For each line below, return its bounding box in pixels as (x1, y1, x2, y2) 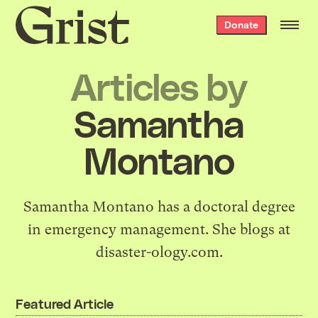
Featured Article (16, 295, 114, 312)
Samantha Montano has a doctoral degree (23, 198, 295, 215)
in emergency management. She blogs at (28, 221, 290, 238)
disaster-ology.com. (95, 243, 223, 261)
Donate (224, 18, 258, 31)
